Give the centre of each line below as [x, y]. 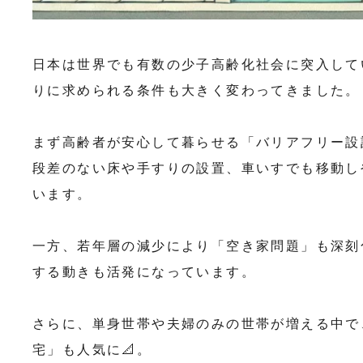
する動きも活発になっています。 [144, 271]
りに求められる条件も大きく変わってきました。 [196, 90]
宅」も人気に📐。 [92, 349]
